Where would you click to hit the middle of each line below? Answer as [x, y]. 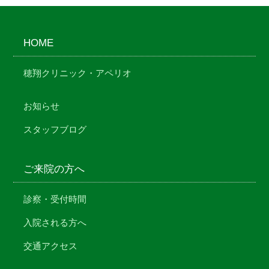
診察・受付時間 [55, 199]
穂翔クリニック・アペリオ [78, 73]
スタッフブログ [55, 129]
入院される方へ [55, 222]
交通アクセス [51, 246]
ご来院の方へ [54, 169]
